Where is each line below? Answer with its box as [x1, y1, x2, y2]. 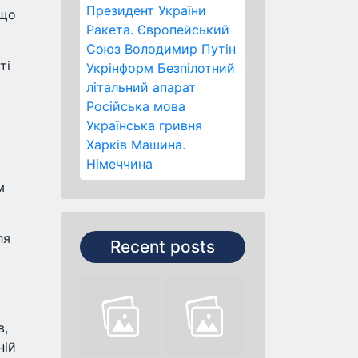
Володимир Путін [125, 41, 236, 57]
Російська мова [86, 98, 185, 114]
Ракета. [86, 22, 133, 38]
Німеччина [86, 156, 153, 172]
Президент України [86, 2, 206, 18]
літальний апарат [86, 79, 196, 95]
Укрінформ [86, 60, 153, 76]
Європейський [137, 22, 229, 38]
